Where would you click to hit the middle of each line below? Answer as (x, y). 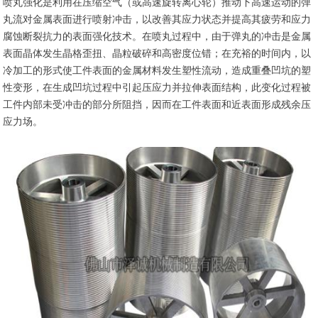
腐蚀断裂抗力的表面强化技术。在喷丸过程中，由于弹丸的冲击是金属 (157, 36)
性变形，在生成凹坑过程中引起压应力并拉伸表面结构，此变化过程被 (157, 87)
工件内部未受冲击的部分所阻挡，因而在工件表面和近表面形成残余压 (157, 104)
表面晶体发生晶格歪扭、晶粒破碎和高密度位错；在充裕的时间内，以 (157, 53)
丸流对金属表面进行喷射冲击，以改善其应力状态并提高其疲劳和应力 (157, 19)
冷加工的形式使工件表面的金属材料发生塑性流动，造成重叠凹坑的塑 (157, 70)
